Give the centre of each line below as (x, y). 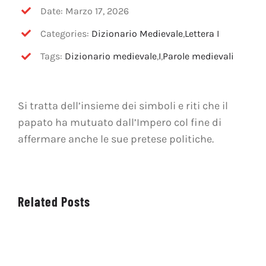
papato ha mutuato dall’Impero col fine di (119, 122)
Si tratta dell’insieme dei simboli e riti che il (123, 105)
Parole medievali (199, 56)
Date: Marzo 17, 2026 (85, 11)
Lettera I (202, 33)
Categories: (66, 33)
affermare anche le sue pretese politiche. (115, 139)
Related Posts (54, 201)
